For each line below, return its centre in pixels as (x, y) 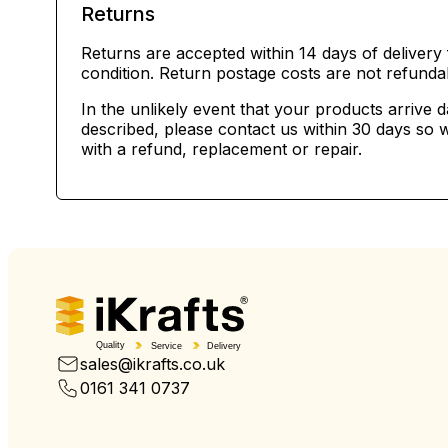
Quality (111, 345)
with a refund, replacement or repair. (221, 149)
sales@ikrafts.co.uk (152, 363)
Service (166, 345)
